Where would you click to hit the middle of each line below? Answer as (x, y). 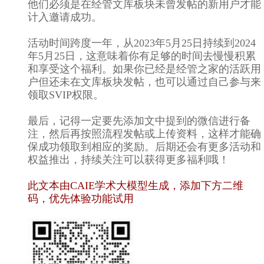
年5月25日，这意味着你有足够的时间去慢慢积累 (142, 56)
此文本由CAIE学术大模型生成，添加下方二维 (136, 185)
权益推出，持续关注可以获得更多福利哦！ (128, 159)
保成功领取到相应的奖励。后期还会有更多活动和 (144, 146)
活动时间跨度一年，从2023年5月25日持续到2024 (142, 43)
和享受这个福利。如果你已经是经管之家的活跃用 (144, 69)
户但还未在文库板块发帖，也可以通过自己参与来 (144, 82)
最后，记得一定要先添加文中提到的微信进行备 (139, 121)
